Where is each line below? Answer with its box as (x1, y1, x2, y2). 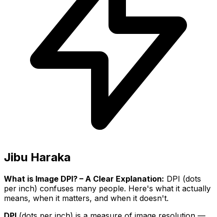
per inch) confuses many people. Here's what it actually (4, 183, 211, 193)
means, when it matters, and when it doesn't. (4, 193, 169, 203)
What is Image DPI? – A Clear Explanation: (4, 173, 164, 184)
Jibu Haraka (4, 150, 71, 165)
